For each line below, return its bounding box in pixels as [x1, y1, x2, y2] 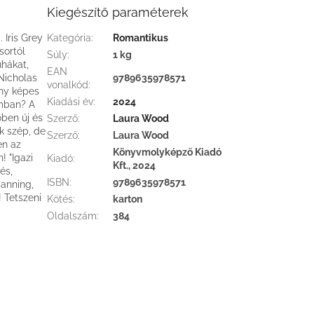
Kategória [47, 32, 92, 44]
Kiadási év [47, 96, 94, 108]
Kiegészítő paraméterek [47, 5, 189, 20]
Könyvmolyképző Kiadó [113, 146, 222, 158]
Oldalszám [47, 210, 97, 222]
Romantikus [113, 32, 169, 44]
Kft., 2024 [113, 160, 156, 172]
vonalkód [47, 79, 89, 91]
